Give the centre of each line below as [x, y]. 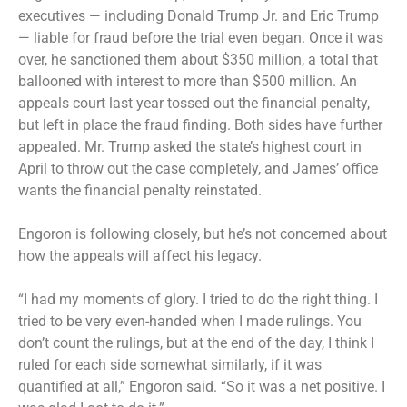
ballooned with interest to [101, 81]
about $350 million [241, 59]
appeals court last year [93, 103]
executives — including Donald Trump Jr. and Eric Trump [199, 15]
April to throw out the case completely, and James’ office [198, 168]
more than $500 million [258, 81]
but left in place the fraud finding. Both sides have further [200, 124]
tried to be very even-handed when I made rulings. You [190, 321]
